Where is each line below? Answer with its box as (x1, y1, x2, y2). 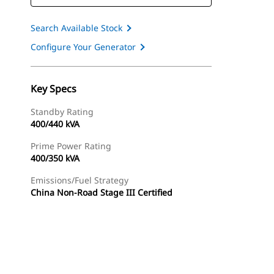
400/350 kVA (31, 152, 80, 164)
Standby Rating (31, 106, 94, 117)
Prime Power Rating (31, 140, 111, 152)
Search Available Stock (31, 22, 122, 34)
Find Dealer (76, 255, 117, 265)
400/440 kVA (31, 118, 80, 130)
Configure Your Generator (31, 41, 136, 53)
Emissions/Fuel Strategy (31, 174, 128, 186)
